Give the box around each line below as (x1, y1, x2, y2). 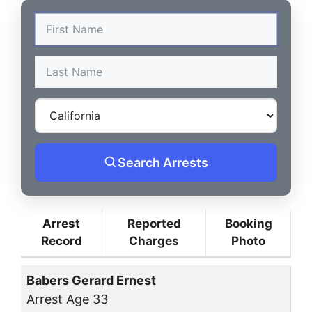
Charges (129, 233, 179, 248)
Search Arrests (118, 155, 208, 170)
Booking (224, 216, 272, 231)
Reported (127, 216, 181, 231)
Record (40, 233, 82, 248)
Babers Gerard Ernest (26, 273, 156, 288)
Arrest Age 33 (26, 292, 108, 307)
